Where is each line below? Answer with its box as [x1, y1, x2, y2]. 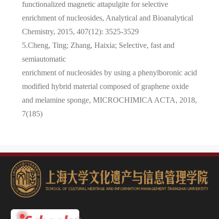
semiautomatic [22, 54, 66, 63]
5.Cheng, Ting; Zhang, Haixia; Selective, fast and [22, 41, 175, 49]
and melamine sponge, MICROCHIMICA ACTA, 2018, [22, 95, 197, 104]
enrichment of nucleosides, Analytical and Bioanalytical [22, 13, 193, 22]
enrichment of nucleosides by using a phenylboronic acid [22, 68, 197, 77]
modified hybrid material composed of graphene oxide [22, 82, 189, 90]
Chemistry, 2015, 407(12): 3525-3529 [22, 27, 139, 36]
